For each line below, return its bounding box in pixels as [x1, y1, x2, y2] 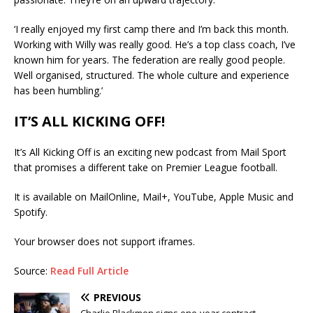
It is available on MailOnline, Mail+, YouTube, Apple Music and [14, 190, 293, 204]
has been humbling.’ [14, 84, 103, 98]
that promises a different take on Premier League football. [14, 161, 277, 175]
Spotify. [14, 205, 48, 219]
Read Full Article [50, 264, 129, 278]
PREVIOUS [94, 291, 141, 305]
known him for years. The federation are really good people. [14, 53, 285, 67]
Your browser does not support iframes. [14, 235, 195, 249]
